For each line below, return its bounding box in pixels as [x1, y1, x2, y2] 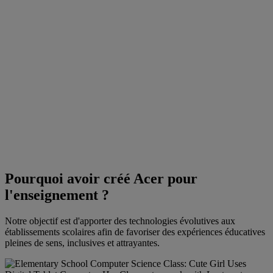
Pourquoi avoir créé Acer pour [5, 171, 197, 187]
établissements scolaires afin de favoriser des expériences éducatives [5, 227, 265, 238]
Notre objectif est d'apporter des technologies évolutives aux [5, 216, 235, 227]
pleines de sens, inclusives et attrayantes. [5, 238, 160, 249]
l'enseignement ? [5, 187, 109, 204]
